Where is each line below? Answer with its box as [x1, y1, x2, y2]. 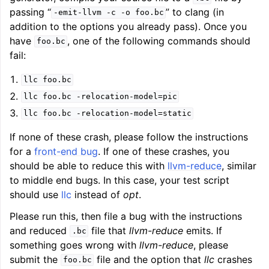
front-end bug [34, 145, 98, 157]
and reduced [10, 224, 70, 237]
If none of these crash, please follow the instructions [10, 130, 248, 143]
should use [10, 188, 61, 201]
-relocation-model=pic [76, 92, 177, 101]
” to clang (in [166, 5, 225, 18]
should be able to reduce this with [10, 159, 168, 172]
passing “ [10, 5, 51, 18]
